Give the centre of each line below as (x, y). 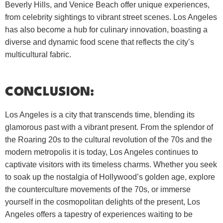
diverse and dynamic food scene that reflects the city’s (100, 42)
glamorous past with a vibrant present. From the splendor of (109, 127)
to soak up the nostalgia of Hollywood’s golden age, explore (110, 177)
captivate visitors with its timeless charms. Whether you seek (111, 164)
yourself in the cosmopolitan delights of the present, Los (103, 202)
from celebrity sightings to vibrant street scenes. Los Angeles (111, 17)
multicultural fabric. (38, 54)
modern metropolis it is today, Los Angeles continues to (102, 152)
